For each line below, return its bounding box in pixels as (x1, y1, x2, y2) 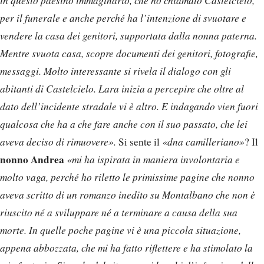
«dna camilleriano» (162, 135, 245, 149)
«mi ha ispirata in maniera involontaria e (67, 153, 240, 167)
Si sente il (116, 135, 162, 149)
